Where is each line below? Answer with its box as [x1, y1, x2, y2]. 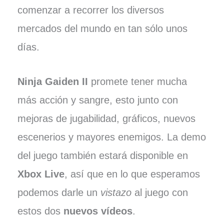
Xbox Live [17, 168, 64, 179]
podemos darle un [17, 186, 100, 198]
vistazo [100, 186, 131, 198]
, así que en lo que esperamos [64, 168, 200, 179]
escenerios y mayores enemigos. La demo [17, 131, 206, 142]
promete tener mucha [87, 75, 187, 87]
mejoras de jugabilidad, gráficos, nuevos [17, 112, 195, 124]
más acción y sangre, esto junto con [17, 94, 178, 105]
